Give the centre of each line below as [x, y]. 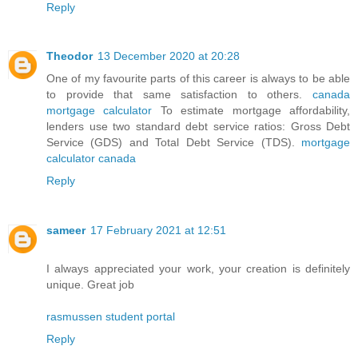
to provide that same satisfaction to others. [179, 95]
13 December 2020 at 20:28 [169, 56]
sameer [66, 231]
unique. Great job [90, 285]
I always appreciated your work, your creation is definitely [198, 269]
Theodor [70, 56]
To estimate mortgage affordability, [251, 111]
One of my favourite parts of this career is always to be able [198, 79]
